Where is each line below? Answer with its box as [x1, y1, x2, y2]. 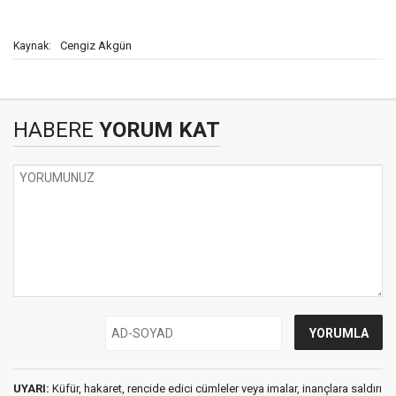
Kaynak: [13, 40, 51, 52]
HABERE [13, 118, 94, 142]
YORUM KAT [94, 118, 220, 142]
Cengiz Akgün [60, 39, 132, 52]
